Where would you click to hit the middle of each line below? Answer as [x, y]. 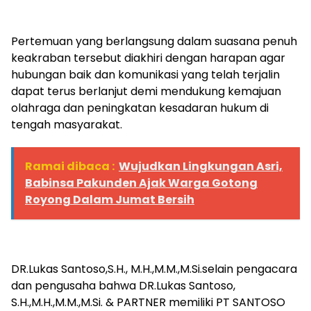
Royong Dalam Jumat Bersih [110, 200]
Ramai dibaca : [70, 167]
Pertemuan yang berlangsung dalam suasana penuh [154, 42]
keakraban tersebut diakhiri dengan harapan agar [148, 58]
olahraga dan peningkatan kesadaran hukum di [140, 108]
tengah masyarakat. [67, 125]
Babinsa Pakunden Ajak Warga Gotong [141, 183]
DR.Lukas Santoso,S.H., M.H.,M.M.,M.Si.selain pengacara [154, 269]
